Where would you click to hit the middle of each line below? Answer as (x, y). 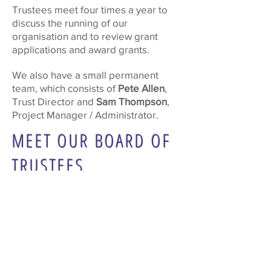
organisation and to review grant (85, 36)
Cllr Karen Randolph (97, 229)
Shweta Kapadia (97, 214)
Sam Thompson (132, 101)
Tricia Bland (97, 258)
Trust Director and (54, 101)
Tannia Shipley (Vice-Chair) (97, 200)
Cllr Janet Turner (97, 243)
